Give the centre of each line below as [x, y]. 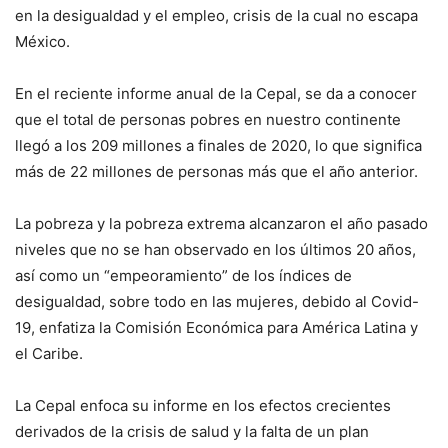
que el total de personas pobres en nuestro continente [208, 119]
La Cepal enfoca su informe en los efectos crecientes [203, 405]
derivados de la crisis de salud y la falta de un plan [192, 431]
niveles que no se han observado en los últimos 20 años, [215, 249]
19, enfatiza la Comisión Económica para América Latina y [216, 327]
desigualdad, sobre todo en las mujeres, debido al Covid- [217, 301]
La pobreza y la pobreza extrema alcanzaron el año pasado [221, 223]
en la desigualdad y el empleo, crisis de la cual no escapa [216, 15]
